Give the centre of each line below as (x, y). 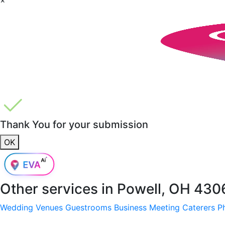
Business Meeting (147, 207)
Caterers (199, 207)
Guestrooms (88, 207)
